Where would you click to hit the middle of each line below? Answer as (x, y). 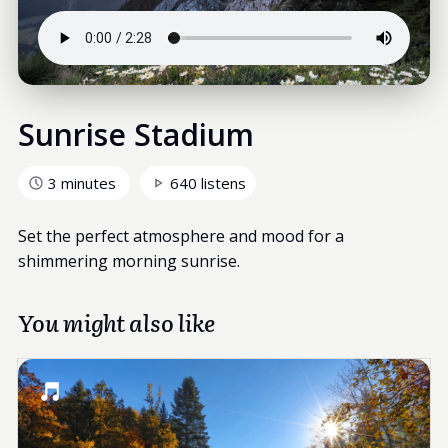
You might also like (116, 321)
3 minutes (81, 182)
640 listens (207, 182)
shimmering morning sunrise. (128, 260)
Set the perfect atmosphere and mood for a (180, 235)
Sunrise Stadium (135, 134)
